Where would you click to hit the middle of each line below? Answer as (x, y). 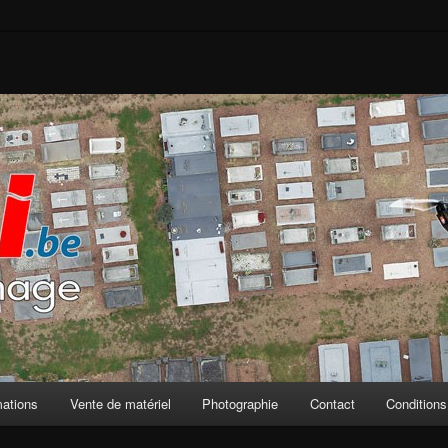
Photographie (240, 403)
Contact (332, 403)
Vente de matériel (120, 403)
